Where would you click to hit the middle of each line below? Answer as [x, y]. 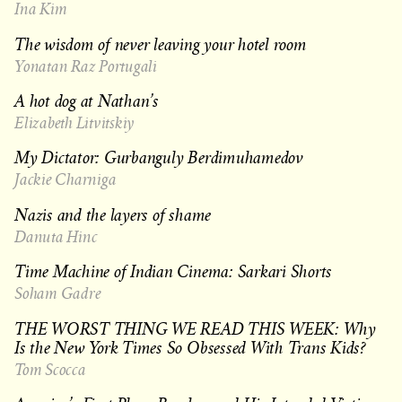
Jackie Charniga [66, 179]
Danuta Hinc [56, 236]
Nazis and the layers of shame [113, 214]
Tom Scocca [50, 369]
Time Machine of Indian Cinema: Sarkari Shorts [174, 271]
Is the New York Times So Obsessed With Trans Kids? [191, 347]
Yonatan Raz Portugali [86, 66]
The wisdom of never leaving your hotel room [161, 44]
